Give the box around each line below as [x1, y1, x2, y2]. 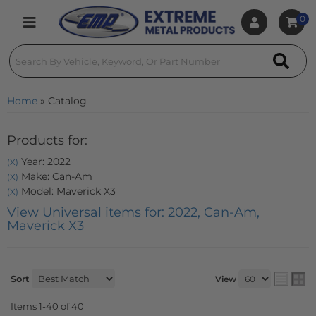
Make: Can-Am [18, 170, 92, 183]
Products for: [7, 133, 87, 148]
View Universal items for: [7, 205, 168, 220]
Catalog [48, 95, 87, 107]
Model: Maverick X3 [18, 185, 116, 197]
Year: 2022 [18, 155, 71, 168]
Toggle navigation [29, 25, 94, 35]
